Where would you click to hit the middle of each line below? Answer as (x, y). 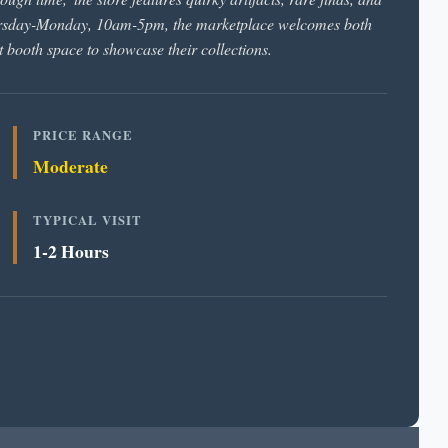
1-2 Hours (71, 251)
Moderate (71, 166)
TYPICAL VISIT (88, 220)
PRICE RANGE (83, 135)
